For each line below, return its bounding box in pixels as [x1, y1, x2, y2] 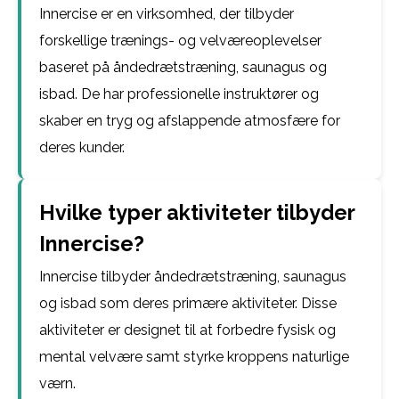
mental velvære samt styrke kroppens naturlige [39, 348, 349, 365]
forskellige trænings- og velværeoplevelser [39, 32, 322, 49]
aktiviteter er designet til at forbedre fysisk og [39, 322, 336, 338]
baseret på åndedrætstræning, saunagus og [39, 59, 327, 76]
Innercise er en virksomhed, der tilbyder [39, 5, 294, 22]
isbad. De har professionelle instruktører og [39, 85, 319, 102]
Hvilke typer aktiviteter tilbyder [39, 200, 354, 224]
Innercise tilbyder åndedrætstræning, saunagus [39, 268, 346, 285]
